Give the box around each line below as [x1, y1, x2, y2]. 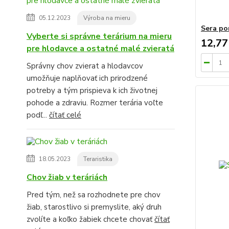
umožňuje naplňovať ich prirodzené [27, 73, 148, 84]
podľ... [27, 110, 49, 121]
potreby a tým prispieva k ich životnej [27, 85, 157, 96]
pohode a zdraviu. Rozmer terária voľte [27, 98, 163, 108]
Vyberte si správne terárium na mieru [27, 31, 172, 42]
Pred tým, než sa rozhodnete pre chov [27, 190, 161, 200]
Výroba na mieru [83, 14, 130, 22]
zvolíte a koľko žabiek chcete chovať [27, 214, 154, 225]
